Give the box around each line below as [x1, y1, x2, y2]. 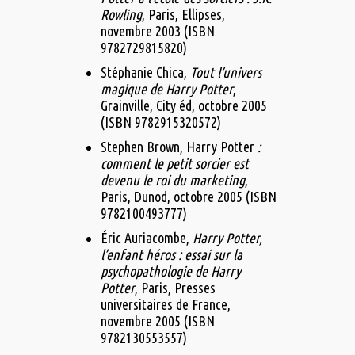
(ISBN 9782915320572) [100, 114, 221, 131]
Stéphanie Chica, [100, 64, 190, 81]
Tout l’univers [189, 64, 261, 81]
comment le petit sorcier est [100, 155, 249, 172]
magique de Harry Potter [100, 81, 233, 97]
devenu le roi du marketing [100, 172, 245, 189]
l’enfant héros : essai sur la [100, 246, 242, 263]
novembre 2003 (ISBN [100, 23, 215, 40]
